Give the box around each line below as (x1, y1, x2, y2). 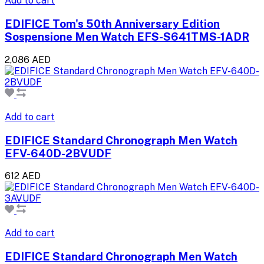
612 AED (5, 170, 41, 182)
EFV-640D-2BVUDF (5, 146, 111, 160)
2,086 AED (5, 54, 51, 65)
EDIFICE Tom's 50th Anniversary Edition (5, 17, 220, 31)
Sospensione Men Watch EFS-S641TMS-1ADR (5, 30, 249, 44)
